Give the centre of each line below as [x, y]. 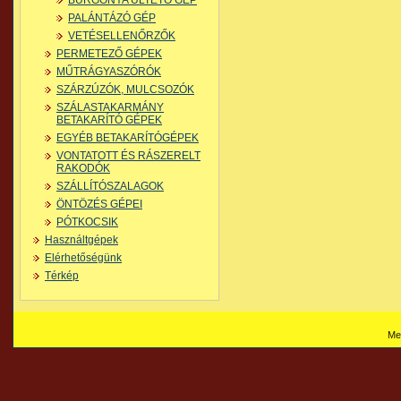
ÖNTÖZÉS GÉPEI [99, 204]
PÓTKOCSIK [87, 222]
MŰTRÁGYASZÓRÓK [109, 72]
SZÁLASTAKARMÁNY [110, 107]
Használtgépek [81, 240]
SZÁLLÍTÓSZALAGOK [110, 186]
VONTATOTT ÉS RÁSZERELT [128, 156]
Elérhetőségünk [83, 258]
